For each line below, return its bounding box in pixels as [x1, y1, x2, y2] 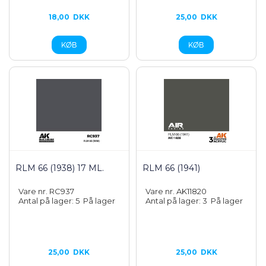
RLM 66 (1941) [142, 163, 201, 173]
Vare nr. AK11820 [145, 186, 207, 196]
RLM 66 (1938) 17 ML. [15, 163, 104, 173]
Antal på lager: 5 [18, 196, 83, 205]
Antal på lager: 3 [145, 196, 211, 205]
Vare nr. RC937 [18, 186, 74, 196]
